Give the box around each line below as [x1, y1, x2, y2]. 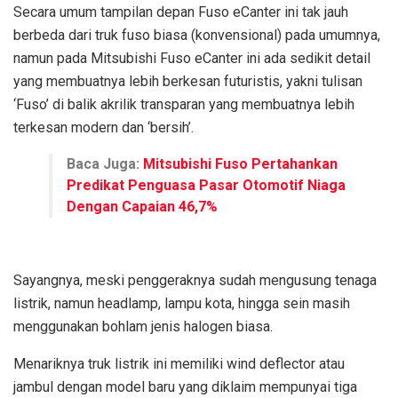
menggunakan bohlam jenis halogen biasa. [13, 317, 273, 335]
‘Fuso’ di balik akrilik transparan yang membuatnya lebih [13, 95, 354, 113]
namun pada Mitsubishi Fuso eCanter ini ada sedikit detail [13, 49, 370, 67]
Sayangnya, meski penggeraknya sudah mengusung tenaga [13, 271, 377, 289]
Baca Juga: [67, 155, 143, 172]
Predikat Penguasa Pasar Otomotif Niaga [67, 176, 346, 194]
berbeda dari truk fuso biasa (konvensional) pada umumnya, [13, 26, 380, 44]
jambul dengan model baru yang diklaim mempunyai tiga [13, 378, 357, 395]
